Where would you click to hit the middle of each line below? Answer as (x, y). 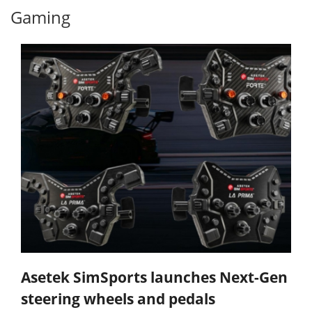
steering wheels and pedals (118, 299)
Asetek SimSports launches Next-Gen (154, 278)
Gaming (40, 17)
